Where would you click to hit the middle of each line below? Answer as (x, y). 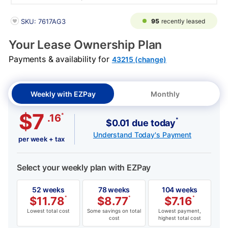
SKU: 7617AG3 (43, 22)
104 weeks (180, 190)
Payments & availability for (60, 59)
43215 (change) (139, 60)
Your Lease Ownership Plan (85, 45)
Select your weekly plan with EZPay (84, 168)
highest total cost (180, 218)
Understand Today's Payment (142, 134)
